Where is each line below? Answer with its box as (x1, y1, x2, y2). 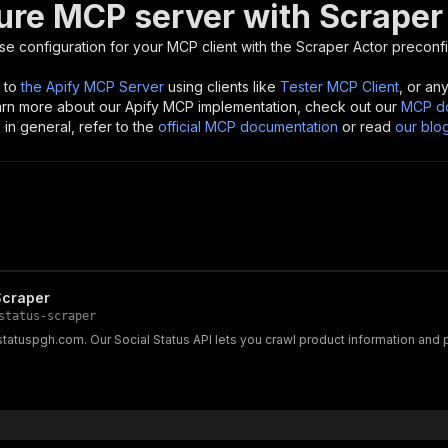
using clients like (168, 78, 276, 95)
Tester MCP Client (280, 78, 399, 95)
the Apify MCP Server (21, 78, 164, 95)
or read (342, 118, 391, 135)
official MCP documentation (158, 118, 338, 135)
